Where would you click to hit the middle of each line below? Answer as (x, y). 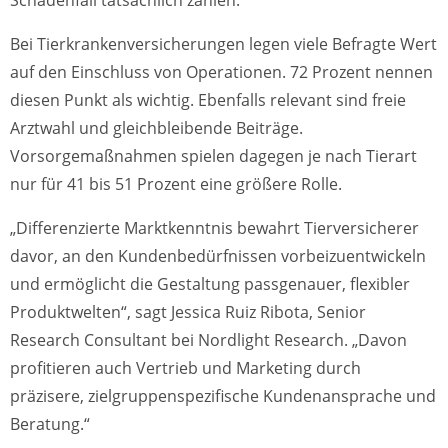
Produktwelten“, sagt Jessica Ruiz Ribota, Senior (188, 311)
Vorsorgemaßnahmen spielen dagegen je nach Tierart (213, 155)
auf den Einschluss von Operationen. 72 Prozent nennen (221, 71)
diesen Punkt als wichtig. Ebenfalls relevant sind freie (208, 99)
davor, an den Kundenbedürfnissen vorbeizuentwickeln (218, 255)
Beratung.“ (50, 423)
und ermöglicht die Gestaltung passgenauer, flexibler (210, 283)
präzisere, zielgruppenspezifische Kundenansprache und (223, 395)
